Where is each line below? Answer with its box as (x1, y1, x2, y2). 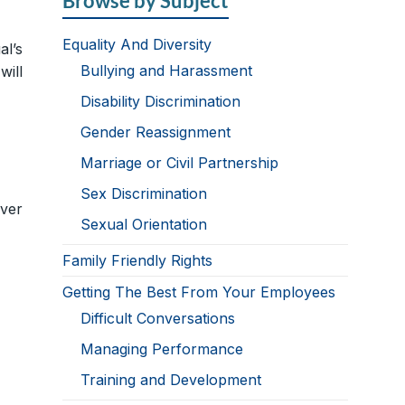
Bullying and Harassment (80, 61, 253, 80)
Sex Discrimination (80, 184, 208, 203)
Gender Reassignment (80, 123, 231, 142)
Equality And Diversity (62, 35, 212, 54)
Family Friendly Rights (62, 251, 213, 270)
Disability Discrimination (80, 92, 241, 111)
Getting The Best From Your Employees (62, 283, 336, 302)
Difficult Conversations (80, 309, 236, 328)
